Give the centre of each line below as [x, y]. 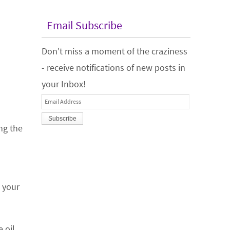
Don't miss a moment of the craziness [114, 51]
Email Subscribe [84, 25]
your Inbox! [64, 84]
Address [57, 117]
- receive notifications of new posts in [113, 68]
